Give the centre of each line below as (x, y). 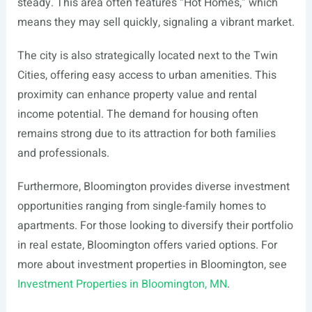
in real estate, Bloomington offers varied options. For (147, 245)
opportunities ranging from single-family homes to (141, 206)
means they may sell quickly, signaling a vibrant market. (156, 22)
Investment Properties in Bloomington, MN (122, 284)
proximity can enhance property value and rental (137, 95)
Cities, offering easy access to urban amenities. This (147, 75)
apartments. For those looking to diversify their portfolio (155, 226)
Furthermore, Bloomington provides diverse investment (153, 187)
